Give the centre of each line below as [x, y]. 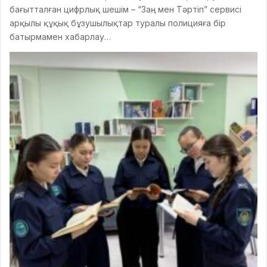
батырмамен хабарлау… [60, 36]
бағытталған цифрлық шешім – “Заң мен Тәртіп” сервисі [125, 9]
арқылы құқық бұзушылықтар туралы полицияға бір [118, 23]
